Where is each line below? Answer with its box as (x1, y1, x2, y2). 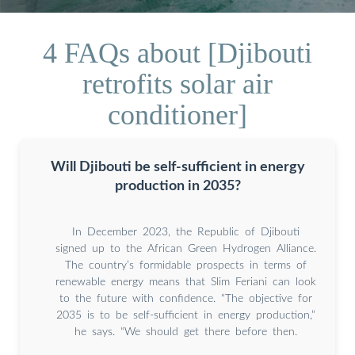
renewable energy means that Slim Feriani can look (55, 276, 316, 288)
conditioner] (108, 98, 247, 131)
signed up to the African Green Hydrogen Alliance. (55, 242, 316, 254)
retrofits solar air (82, 67, 273, 100)
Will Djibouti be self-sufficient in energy (50, 159, 305, 174)
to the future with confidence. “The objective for (59, 292, 312, 304)
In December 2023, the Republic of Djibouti (71, 226, 300, 238)
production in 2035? (114, 178, 241, 193)
